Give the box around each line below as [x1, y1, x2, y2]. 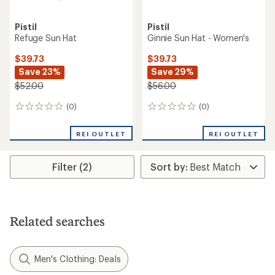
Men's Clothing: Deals [34, 254, 121, 264]
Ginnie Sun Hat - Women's [147, 33, 250, 43]
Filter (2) [52, 161, 93, 172]
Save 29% [151, 66, 194, 77]
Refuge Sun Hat [15, 33, 77, 43]
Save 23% [18, 66, 61, 77]
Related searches [10, 214, 105, 228]
